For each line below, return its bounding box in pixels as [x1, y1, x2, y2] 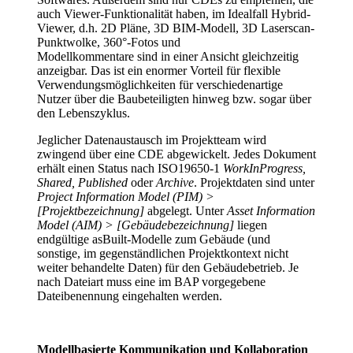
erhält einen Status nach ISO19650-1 [37, 162, 223, 176]
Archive [153, 176, 194, 190]
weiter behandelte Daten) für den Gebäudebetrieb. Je [37, 261, 299, 275]
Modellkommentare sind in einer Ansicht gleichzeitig [37, 50, 299, 64]
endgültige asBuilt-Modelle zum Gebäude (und [37, 232, 270, 247]
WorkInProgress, [223, 162, 306, 176]
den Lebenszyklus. [37, 106, 130, 121]
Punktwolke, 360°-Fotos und [37, 35, 180, 50]
